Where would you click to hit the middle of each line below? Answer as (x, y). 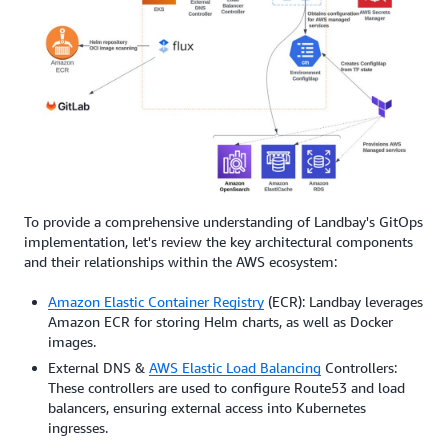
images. (72, 341)
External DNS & (98, 367)
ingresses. (78, 427)
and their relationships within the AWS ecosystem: (180, 261)
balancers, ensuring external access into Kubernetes (207, 407)
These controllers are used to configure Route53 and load (226, 387)
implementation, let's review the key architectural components (218, 241)
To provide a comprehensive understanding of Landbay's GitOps (223, 221)
